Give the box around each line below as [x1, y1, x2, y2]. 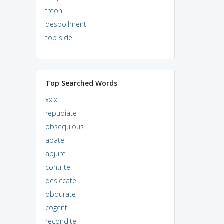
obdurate [45, 189, 76, 199]
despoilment [45, 19, 86, 29]
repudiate [45, 108, 77, 118]
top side [45, 32, 72, 42]
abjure [45, 148, 66, 158]
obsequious [45, 121, 84, 131]
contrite [45, 162, 70, 172]
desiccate [45, 175, 76, 185]
